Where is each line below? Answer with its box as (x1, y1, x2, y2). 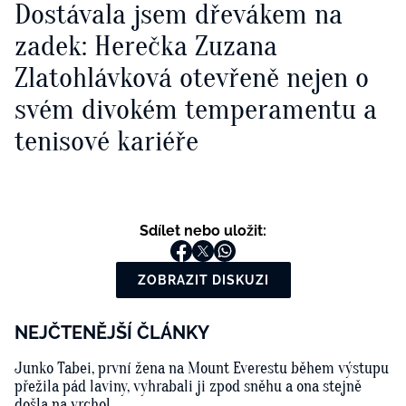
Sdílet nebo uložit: (140, 221, 266, 239)
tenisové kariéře (14, 123, 198, 158)
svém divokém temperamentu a (14, 92, 377, 126)
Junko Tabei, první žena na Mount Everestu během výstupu (14, 358, 389, 378)
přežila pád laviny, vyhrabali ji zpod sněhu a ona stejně (14, 376, 362, 396)
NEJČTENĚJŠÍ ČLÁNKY (14, 321, 209, 343)
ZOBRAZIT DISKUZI (137, 272, 269, 287)
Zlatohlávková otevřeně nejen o (14, 60, 369, 94)
